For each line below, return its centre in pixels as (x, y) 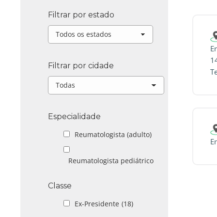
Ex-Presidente (97, 204)
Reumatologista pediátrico (111, 161)
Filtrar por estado (81, 15)
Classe (60, 186)
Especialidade (74, 116)
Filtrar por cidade (81, 66)
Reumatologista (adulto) (113, 134)
